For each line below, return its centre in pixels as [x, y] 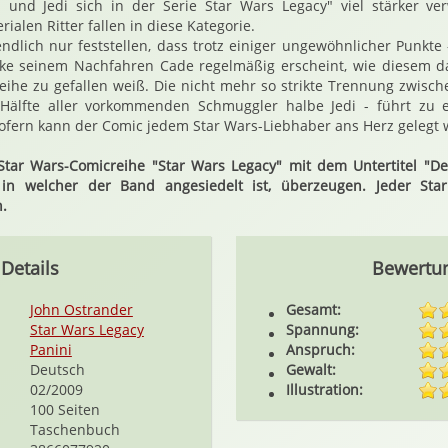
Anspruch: [321, 349]
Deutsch [57, 369]
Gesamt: [314, 309]
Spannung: [323, 329]
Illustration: [325, 389]
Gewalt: [311, 369]
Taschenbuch [74, 429]
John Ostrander [81, 309]
